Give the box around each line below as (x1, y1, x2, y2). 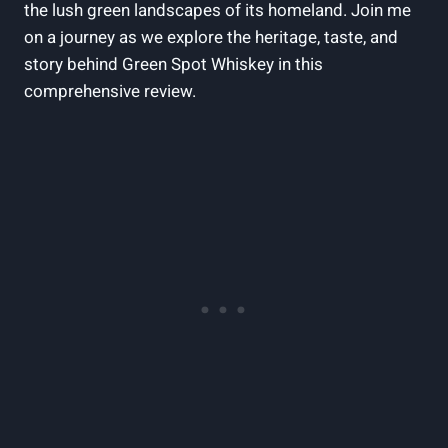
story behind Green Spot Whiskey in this (24, 51, 323, 77)
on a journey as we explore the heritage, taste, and (24, 24, 398, 50)
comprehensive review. (24, 78, 196, 104)
